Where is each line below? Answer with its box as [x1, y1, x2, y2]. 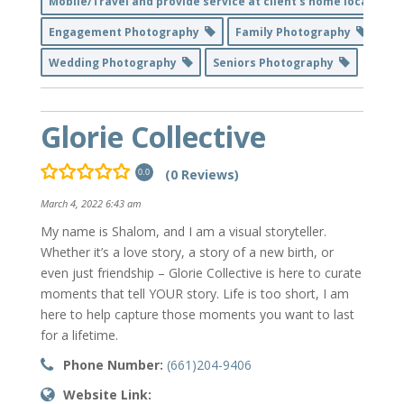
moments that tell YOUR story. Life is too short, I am [40, 284, 349, 302]
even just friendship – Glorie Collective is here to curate [40, 263, 362, 281]
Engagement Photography [48, 24, 205, 41]
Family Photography [234, 24, 356, 41]
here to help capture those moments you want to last [40, 305, 354, 323]
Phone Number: [62, 355, 163, 373]
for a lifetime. [40, 326, 118, 344]
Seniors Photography [212, 55, 339, 71]
